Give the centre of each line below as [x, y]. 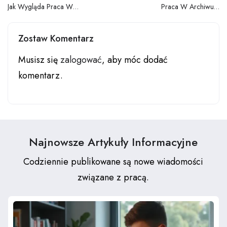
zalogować [81, 60]
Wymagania [202, 29]
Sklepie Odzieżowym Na [44, 18]
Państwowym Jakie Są [188, 18]
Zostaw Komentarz [56, 39]
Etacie [16, 29]
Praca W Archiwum [190, 7]
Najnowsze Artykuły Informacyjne [113, 142]
